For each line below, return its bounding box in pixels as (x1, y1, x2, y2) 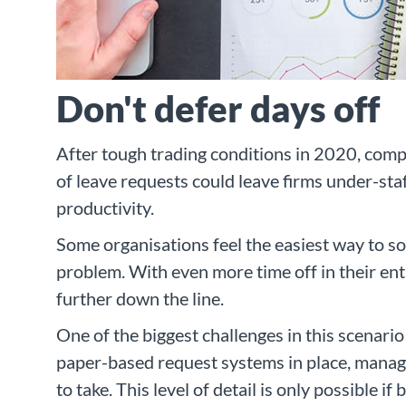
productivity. (56, 197, 154, 219)
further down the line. (56, 287, 224, 310)
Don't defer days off (56, 87, 380, 131)
